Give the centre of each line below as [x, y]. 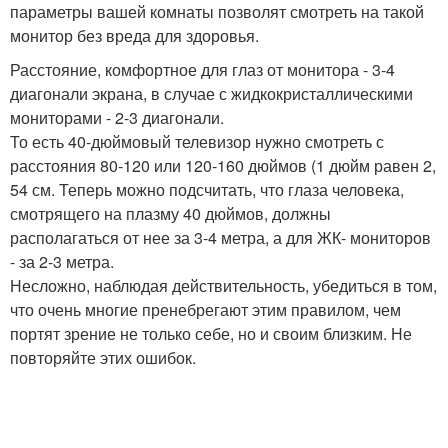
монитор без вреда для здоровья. [134, 35]
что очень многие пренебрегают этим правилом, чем [205, 309]
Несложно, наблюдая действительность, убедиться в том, [223, 285]
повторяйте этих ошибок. [103, 357]
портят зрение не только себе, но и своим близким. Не [211, 333]
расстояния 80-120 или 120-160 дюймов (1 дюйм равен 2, [223, 165]
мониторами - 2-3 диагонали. [117, 117]
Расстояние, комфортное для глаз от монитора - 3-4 [202, 69]
